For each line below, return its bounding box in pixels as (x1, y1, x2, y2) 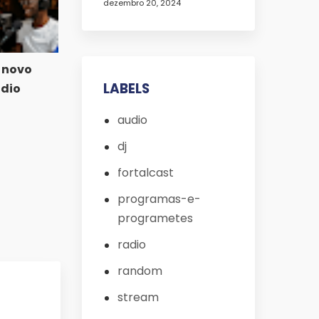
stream (117, 289, 159, 306)
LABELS (103, 79, 150, 99)
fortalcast (117, 164, 174, 182)
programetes (117, 210, 193, 227)
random (117, 263, 162, 280)
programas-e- (117, 191, 201, 208)
